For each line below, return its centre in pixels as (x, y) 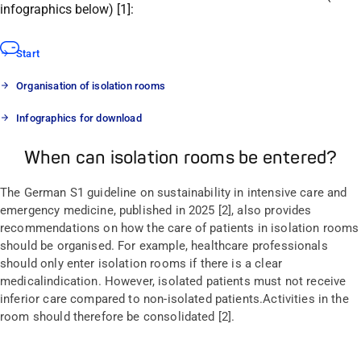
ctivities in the (310, 299)
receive (326, 281)
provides (288, 210)
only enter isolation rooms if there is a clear (159, 263)
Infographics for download (79, 118)
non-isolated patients (200, 299)
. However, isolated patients (176, 281)
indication (71, 281)
